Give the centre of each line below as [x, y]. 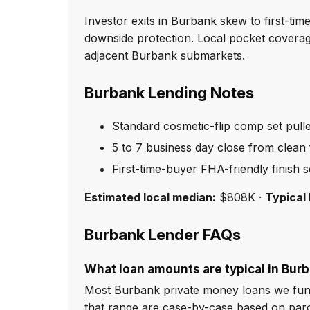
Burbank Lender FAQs [163, 235]
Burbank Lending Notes [169, 93]
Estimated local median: [150, 198]
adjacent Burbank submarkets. [165, 55]
